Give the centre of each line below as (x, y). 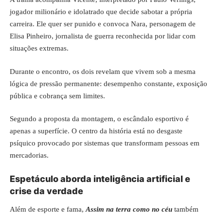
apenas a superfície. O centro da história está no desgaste (96, 131)
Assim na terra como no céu (129, 209)
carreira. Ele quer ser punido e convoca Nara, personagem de (103, 24)
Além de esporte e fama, (48, 209)
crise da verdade (46, 191)
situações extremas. (39, 48)
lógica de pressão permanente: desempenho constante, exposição (109, 83)
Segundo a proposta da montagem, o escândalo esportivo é (99, 119)
